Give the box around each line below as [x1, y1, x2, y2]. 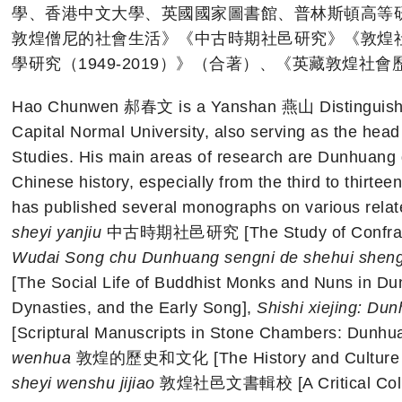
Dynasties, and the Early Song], [12, 298, 257, 317]
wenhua [12, 348, 71, 367]
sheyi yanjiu [12, 223, 101, 241]
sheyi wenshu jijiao [12, 373, 155, 392]
